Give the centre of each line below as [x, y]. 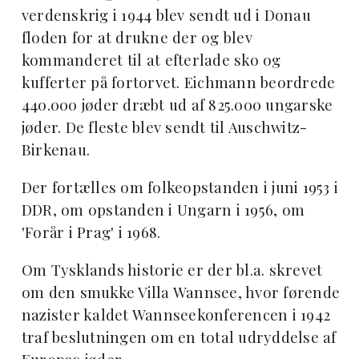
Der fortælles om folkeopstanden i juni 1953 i [180, 187]
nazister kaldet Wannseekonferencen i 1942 [176, 314]
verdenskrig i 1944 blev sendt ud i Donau [166, 14]
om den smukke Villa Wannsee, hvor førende [181, 292]
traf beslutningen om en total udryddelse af [179, 337]
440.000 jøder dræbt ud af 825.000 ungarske [177, 104]
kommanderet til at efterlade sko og [151, 59]
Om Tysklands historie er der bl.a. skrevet [172, 269]
